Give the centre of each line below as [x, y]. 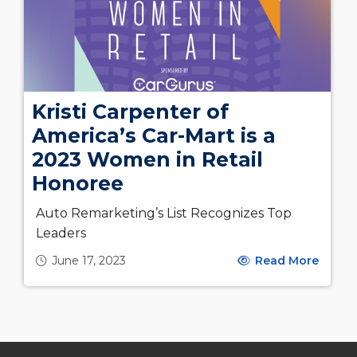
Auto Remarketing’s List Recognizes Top [164, 214]
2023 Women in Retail [147, 160]
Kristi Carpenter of [130, 112]
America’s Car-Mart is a [154, 136]
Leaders [61, 233]
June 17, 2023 [89, 261]
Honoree [78, 184]
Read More [286, 261]
